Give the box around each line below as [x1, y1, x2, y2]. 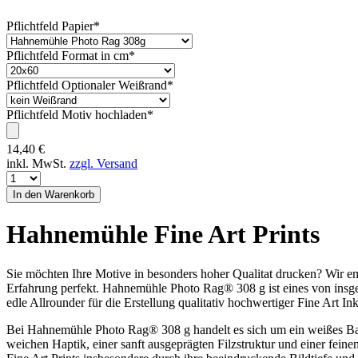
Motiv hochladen [62, 107, 147, 121]
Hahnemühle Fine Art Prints [6, 220, 320, 249]
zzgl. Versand [70, 156, 137, 170]
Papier [62, 18, 93, 33]
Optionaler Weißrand [62, 78, 167, 92]
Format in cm [62, 48, 129, 62]
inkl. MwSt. [6, 156, 70, 170]
